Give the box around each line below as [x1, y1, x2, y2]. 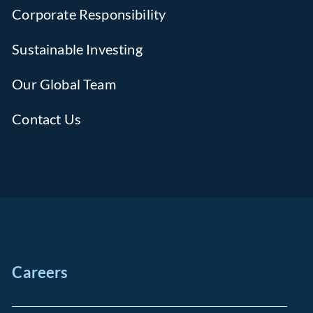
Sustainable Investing [12, 41, 143, 57]
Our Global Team [12, 75, 116, 92]
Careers [12, 263, 68, 282]
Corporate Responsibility [12, 6, 166, 22]
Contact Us [12, 110, 81, 127]
